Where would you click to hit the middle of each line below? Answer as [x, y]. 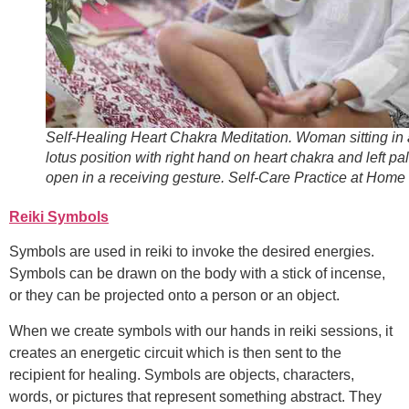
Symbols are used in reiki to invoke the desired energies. [192, 252]
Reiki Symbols [59, 216]
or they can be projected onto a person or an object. [174, 296]
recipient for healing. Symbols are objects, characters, [182, 374]
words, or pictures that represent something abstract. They [195, 396]
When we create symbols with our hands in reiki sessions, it [201, 330]
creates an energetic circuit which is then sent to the [175, 352]
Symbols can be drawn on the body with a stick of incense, [197, 274]
